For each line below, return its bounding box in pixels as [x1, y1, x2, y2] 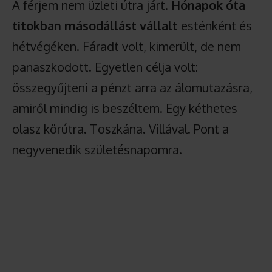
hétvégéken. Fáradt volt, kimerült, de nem [12, 38, 241, 54]
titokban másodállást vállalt [12, 18, 178, 33]
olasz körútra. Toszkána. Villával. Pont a [12, 121, 229, 137]
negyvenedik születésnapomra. [12, 141, 182, 157]
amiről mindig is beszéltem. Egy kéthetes [12, 100, 237, 116]
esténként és [178, 18, 252, 33]
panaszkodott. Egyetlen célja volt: [12, 59, 198, 75]
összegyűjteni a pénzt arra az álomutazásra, [12, 80, 253, 95]
